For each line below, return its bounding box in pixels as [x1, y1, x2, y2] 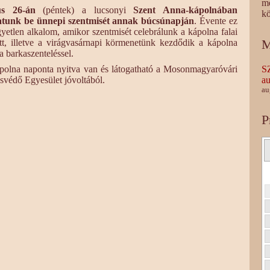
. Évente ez [194, 16, 238, 26]
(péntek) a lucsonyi [35, 5, 134, 15]
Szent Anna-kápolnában [133, 5, 238, 15]
